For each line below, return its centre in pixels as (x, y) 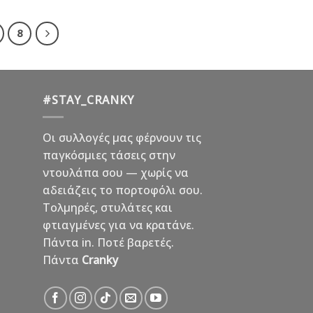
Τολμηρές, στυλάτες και (108, 208)
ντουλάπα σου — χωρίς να (116, 173)
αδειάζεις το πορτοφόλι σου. (123, 190)
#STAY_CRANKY (88, 100)
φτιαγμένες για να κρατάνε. (118, 225)
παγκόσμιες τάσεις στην (109, 155)
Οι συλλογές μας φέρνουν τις (122, 138)
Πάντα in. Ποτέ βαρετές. (108, 243)
